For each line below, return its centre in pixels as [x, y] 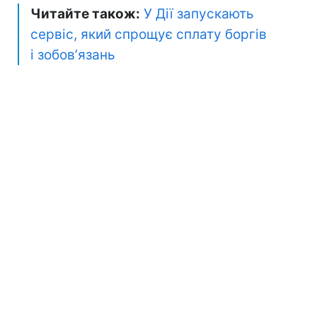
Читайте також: [85, 13]
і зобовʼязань [73, 54]
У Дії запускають [199, 13]
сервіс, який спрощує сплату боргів [149, 34]
